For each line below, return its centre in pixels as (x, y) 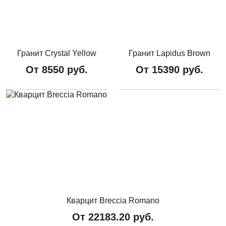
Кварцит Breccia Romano (113, 200)
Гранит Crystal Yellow (56, 53)
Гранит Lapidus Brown (169, 53)
